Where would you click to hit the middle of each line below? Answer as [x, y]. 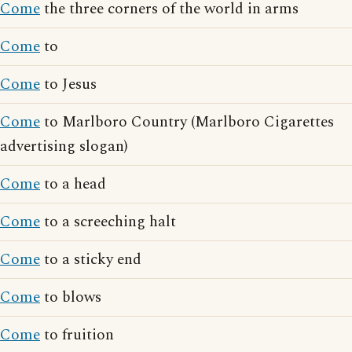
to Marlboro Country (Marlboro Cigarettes [187, 122]
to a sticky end [91, 260]
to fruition [77, 335]
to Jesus [68, 84]
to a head [73, 184]
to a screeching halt [108, 222]
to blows [71, 297]
